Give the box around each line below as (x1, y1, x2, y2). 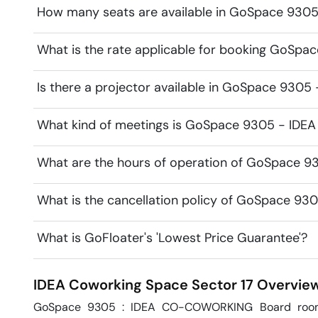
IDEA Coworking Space (33, 275, 188, 295)
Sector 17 (192, 275, 253, 295)
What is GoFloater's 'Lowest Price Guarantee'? (37, 229, 307, 247)
